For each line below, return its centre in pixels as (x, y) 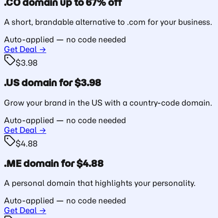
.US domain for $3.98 (53, 83)
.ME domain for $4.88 (54, 163)
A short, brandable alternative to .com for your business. (108, 22)
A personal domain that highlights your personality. (100, 183)
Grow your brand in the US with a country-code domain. (108, 102)
